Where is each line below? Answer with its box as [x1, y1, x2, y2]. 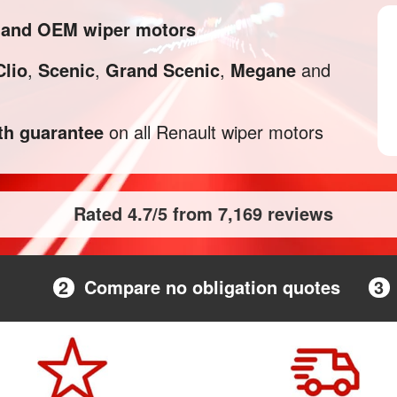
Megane [230, 57, 296, 82]
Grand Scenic [105, 57, 220, 82]
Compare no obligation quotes [83, 274, 340, 300]
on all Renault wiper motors [104, 119, 323, 144]
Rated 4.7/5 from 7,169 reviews [73, 200, 333, 226]
